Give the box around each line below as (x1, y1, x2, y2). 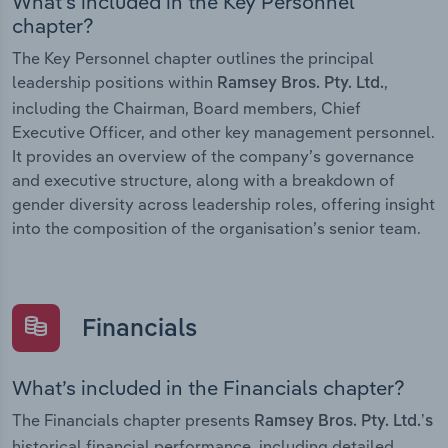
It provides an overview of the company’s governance (12, 146, 414, 167)
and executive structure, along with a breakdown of (12, 170, 395, 191)
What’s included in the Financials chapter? (12, 374, 405, 400)
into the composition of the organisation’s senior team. (12, 218, 421, 239)
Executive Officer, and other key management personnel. (12, 122, 435, 143)
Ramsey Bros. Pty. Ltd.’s (254, 413, 433, 430)
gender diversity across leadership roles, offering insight (12, 194, 435, 215)
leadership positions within (12, 72, 217, 93)
